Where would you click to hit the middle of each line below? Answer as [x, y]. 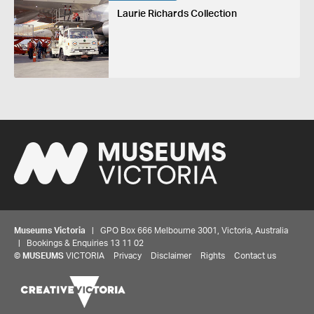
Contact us [255, 255]
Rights [213, 255]
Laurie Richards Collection [177, 14]
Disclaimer [171, 255]
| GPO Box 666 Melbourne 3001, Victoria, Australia [187, 230]
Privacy [128, 255]
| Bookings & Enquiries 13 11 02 [79, 243]
